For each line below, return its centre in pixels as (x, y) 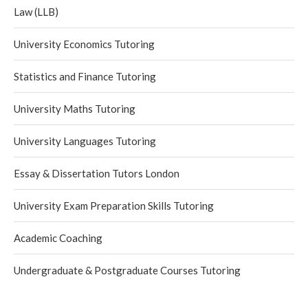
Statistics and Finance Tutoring (85, 76)
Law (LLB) (36, 12)
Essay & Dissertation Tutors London (97, 173)
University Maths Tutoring (75, 109)
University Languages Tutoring (85, 141)
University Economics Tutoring (84, 44)
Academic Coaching (58, 238)
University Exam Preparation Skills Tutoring (114, 206)
